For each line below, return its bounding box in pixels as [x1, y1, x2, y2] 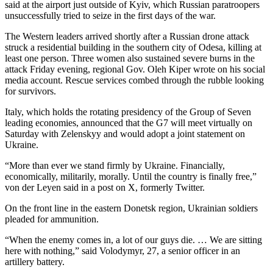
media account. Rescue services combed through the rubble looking [5, 74, 264, 85]
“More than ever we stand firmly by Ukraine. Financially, [5, 160, 225, 171]
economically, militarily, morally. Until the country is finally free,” [5, 171, 257, 182]
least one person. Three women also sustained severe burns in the [5, 52, 255, 63]
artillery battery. [5, 256, 65, 267]
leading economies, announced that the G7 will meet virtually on [5, 117, 252, 128]
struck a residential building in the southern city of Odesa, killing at [5, 41, 261, 52]
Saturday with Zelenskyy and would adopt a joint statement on [5, 128, 245, 139]
